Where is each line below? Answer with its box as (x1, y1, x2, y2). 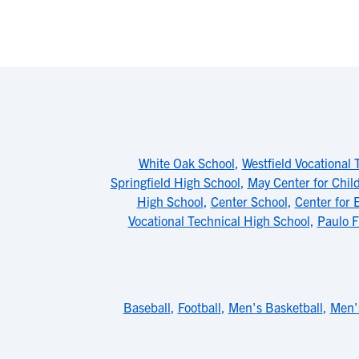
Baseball (123, 299, 171, 315)
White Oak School (138, 155, 235, 171)
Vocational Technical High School (127, 212, 310, 228)
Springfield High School (110, 174, 240, 190)
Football (177, 299, 221, 315)
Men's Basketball (228, 299, 323, 315)
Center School (210, 193, 288, 209)
